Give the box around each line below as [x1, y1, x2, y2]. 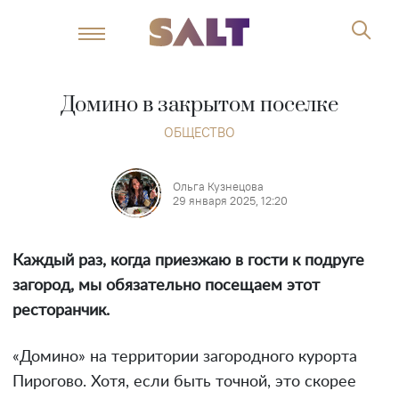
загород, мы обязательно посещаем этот [12, 278, 320, 294]
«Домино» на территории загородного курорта [12, 349, 357, 365]
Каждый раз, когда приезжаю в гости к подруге [12, 253, 364, 269]
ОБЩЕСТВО [164, 124, 235, 141]
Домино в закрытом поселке [61, 92, 338, 118]
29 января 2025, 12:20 [173, 193, 288, 208]
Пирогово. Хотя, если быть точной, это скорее [12, 374, 356, 390]
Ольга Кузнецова [173, 179, 264, 193]
